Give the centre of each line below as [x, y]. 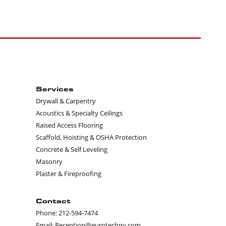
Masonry [49, 161]
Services [55, 89]
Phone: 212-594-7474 [67, 213]
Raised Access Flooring [69, 125]
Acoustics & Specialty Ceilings [79, 113]
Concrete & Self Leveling [72, 149]
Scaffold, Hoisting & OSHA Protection [91, 137]
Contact [53, 201]
